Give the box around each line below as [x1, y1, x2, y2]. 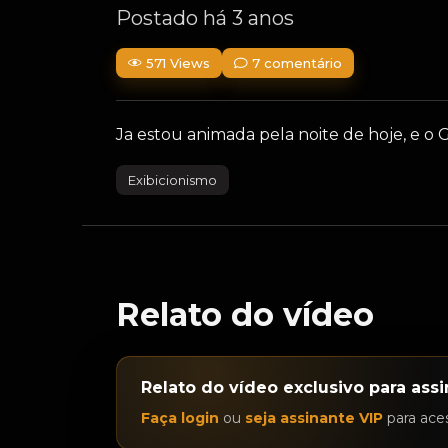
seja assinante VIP [245, 408, 383, 427]
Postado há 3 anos [116, 6, 294, 30]
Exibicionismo [128, 172, 217, 188]
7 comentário [252, 54, 342, 71]
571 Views [146, 54, 210, 71]
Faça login [141, 408, 219, 427]
